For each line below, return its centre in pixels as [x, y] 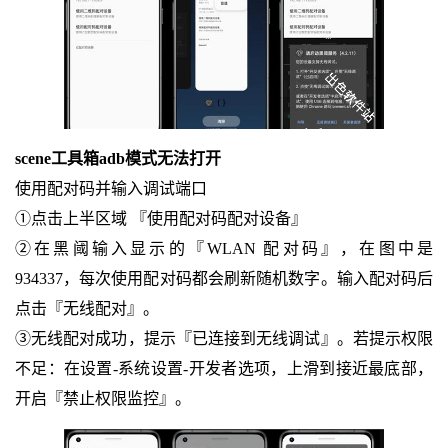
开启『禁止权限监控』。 [102, 399]
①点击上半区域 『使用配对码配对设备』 [160, 219]
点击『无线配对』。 [86, 309]
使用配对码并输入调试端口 [110, 189]
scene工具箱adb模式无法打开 [117, 159]
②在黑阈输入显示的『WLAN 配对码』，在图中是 [224, 249]
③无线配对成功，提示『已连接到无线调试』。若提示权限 [224, 339]
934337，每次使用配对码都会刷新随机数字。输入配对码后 [224, 279]
